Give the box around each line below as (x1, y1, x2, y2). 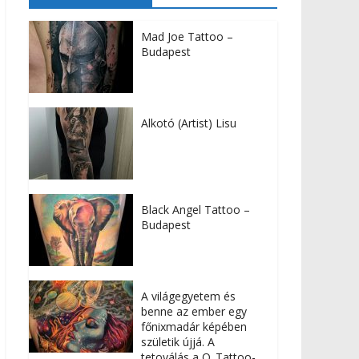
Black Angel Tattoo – (141, 202, 250, 218)
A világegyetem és (141, 288, 236, 305)
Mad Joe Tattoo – (141, 29, 233, 45)
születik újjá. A (141, 334, 215, 350)
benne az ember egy (141, 304, 247, 320)
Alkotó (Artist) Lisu (141, 115, 236, 131)
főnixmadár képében (141, 319, 247, 335)
